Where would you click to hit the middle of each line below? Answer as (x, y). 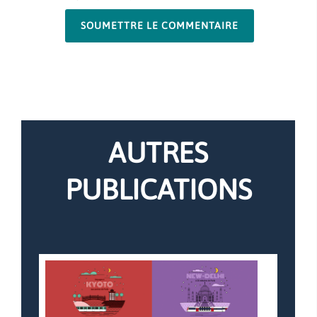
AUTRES (158, 152)
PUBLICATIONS (158, 189)
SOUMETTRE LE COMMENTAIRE (160, 25)
